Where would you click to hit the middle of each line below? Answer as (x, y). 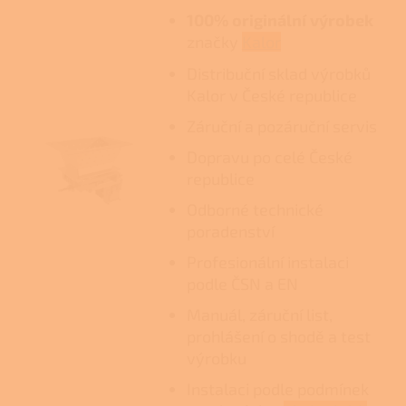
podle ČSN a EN (242, 283)
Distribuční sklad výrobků (278, 73)
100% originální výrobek (280, 19)
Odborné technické (255, 209)
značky (214, 41)
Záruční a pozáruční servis (281, 126)
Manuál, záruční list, (259, 314)
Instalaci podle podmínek (277, 388)
